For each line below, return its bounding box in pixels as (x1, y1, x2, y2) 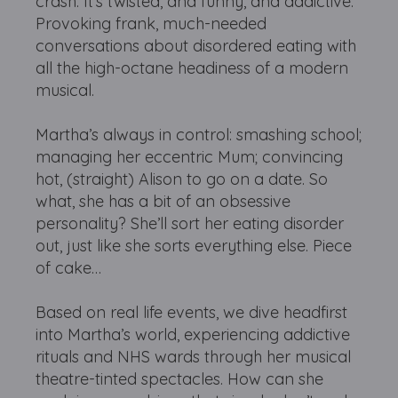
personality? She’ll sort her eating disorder (36, 213, 345, 235)
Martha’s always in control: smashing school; (36, 124, 362, 146)
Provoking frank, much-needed (36, 13, 272, 35)
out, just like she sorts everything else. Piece (36, 235, 353, 257)
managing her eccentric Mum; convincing (36, 147, 344, 168)
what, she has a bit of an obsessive (36, 191, 291, 212)
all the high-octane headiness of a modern (36, 58, 349, 79)
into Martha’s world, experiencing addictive (36, 324, 351, 346)
